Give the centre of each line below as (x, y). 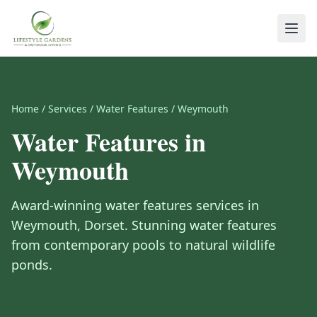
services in (226, 205)
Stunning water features (204, 225)
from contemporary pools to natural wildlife (143, 245)
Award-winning (58, 205)
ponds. (32, 265)
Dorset (104, 225)
